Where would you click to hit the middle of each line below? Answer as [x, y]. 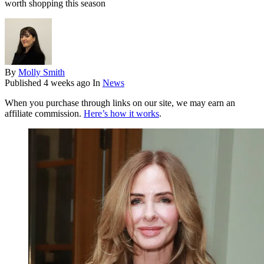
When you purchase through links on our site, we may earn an [120, 103]
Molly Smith [42, 72]
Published [24, 83]
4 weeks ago [67, 83]
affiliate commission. [44, 114]
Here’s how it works [121, 114]
